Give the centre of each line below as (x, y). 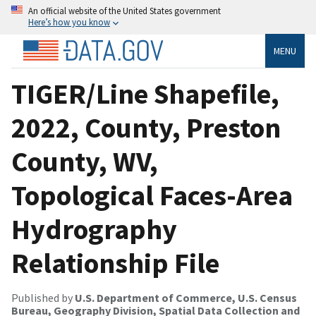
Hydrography (94, 229)
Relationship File (115, 263)
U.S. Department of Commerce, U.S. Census (186, 297)
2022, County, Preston (146, 127)
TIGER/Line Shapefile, (145, 93)
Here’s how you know (69, 22)
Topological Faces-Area (152, 195)
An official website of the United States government (124, 11)
